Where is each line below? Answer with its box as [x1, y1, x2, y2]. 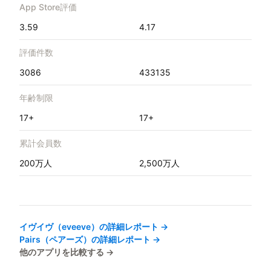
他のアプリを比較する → [19, 247, 114, 258]
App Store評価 [19, 2, 77, 13]
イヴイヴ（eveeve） [19, 221, 99, 232]
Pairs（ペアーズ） [19, 234, 91, 245]
